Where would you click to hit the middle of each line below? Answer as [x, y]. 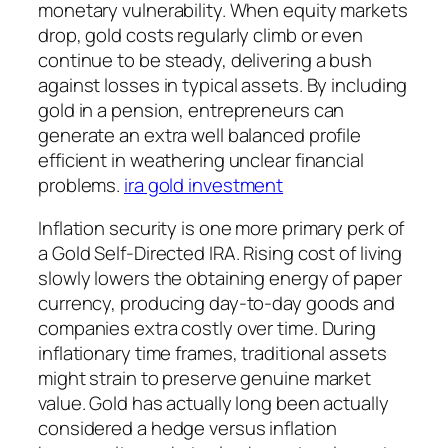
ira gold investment [204, 184]
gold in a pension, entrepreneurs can [191, 109]
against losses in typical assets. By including [223, 84]
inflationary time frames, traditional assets [212, 353]
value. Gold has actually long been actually [213, 403]
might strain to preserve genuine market [205, 378]
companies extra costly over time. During [207, 328]
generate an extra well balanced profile [200, 134]
